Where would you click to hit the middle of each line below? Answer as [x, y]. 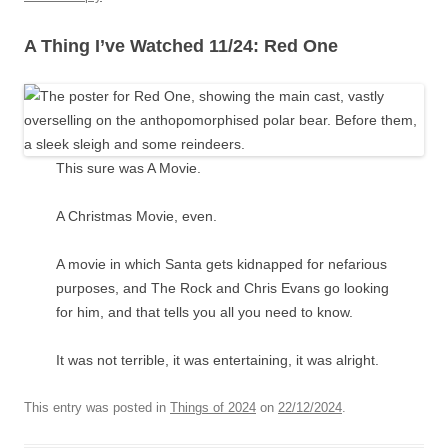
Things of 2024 [213, 407]
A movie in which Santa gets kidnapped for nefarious [221, 264]
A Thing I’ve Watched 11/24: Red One [181, 46]
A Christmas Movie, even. [136, 216]
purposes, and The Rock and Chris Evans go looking [222, 288]
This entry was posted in [97, 407]
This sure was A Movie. [128, 168]
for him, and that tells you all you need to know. [204, 312]
